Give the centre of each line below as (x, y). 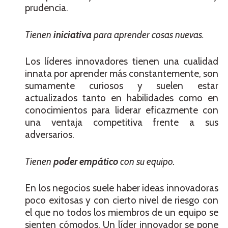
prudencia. (47, 8)
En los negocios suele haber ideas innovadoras (122, 188)
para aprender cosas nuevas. (148, 35)
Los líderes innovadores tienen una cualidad (122, 62)
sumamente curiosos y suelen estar (122, 86)
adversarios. (50, 135)
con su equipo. (148, 161)
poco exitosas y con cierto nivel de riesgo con (122, 201)
